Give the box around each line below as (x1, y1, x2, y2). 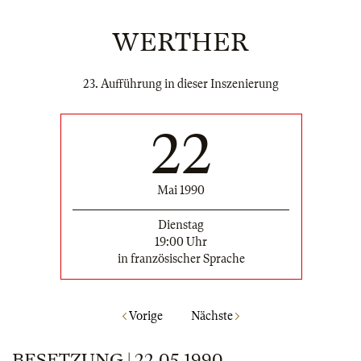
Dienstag (158, 218, 204, 231)
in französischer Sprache (117, 251, 245, 265)
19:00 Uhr (155, 234, 207, 248)
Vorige (126, 309, 163, 323)
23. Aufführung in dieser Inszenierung (82, 77, 279, 90)
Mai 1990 (157, 183, 205, 197)
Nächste (190, 309, 235, 323)
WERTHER (112, 27, 249, 57)
